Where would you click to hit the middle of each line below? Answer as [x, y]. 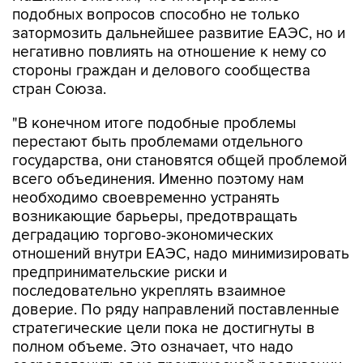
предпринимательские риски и [120, 273]
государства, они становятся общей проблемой [179, 161]
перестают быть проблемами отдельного [158, 142]
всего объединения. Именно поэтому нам [158, 179]
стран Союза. [59, 90]
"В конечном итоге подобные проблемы [154, 124]
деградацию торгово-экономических [143, 235]
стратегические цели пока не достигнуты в [164, 329]
